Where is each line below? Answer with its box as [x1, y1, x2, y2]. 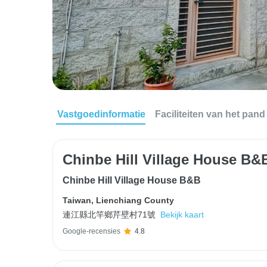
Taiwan [63, 195, 91, 205]
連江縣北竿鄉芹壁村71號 [63, 210, 156, 219]
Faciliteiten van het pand [155, 109, 265, 119]
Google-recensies [63, 226, 120, 235]
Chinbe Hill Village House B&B [63, 175, 201, 185]
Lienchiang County [96, 195, 174, 205]
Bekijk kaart [160, 210, 204, 219]
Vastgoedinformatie [57, 109, 145, 119]
